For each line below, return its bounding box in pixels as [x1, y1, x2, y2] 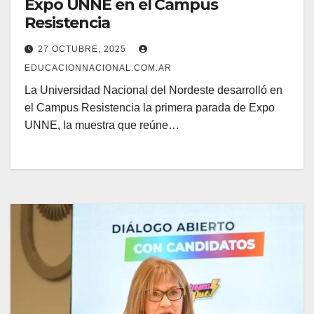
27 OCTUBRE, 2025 [38, 44, 129, 55]
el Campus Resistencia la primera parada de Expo [25, 102, 275, 114]
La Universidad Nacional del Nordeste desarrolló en [25, 84, 282, 97]
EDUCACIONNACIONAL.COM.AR [25, 63, 172, 74]
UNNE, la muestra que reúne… [25, 119, 179, 132]
